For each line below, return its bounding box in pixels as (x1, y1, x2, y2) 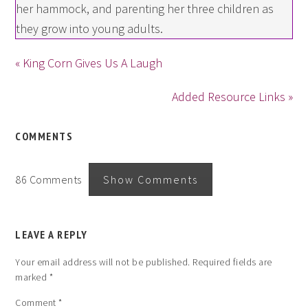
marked (15, 270, 49, 283)
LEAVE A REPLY (15, 227, 88, 241)
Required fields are (192, 255, 272, 268)
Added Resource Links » (171, 88, 293, 104)
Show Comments (103, 172, 199, 186)
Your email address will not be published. (15, 255, 190, 268)
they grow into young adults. (16, 20, 164, 36)
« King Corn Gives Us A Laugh (15, 54, 163, 71)
